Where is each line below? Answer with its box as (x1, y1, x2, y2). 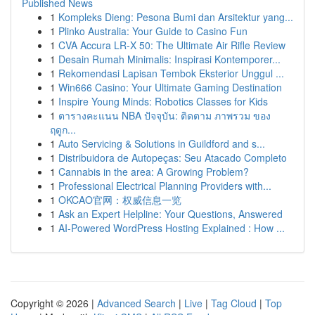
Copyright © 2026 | (11, 296, 97, 310)
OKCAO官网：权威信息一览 (58, 193, 181, 207)
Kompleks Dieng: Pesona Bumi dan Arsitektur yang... (58, 10, 293, 24)
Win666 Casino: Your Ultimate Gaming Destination (58, 80, 282, 94)
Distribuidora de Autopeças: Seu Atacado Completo (58, 150, 287, 165)
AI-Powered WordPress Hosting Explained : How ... (58, 221, 285, 235)
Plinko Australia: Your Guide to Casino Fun (58, 24, 247, 38)
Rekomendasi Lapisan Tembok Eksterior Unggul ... (58, 66, 284, 80)
